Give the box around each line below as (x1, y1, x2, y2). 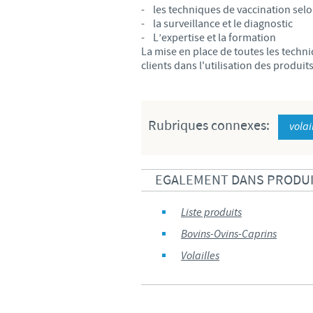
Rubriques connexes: (148, 117, 272, 135)
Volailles (181, 249, 219, 263)
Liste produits (181, 205, 242, 220)
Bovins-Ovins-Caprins (181, 227, 277, 242)
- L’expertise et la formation (141, 31, 276, 45)
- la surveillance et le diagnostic (141, 17, 293, 31)
